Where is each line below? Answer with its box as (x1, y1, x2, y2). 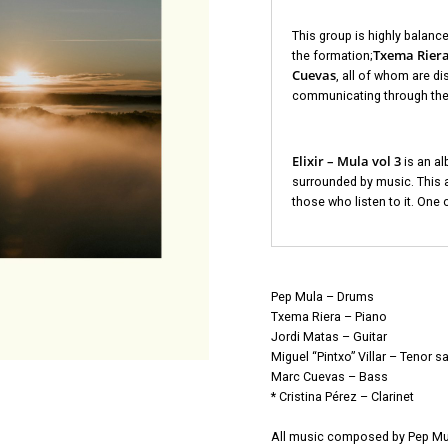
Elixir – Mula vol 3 (291, 153, 401, 171)
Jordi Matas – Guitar (270, 328, 387, 344)
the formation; (291, 47, 373, 63)
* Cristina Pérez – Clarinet (270, 388, 414, 404)
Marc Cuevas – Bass (270, 368, 388, 384)
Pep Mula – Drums (270, 288, 374, 304)
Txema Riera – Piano (270, 308, 387, 324)
